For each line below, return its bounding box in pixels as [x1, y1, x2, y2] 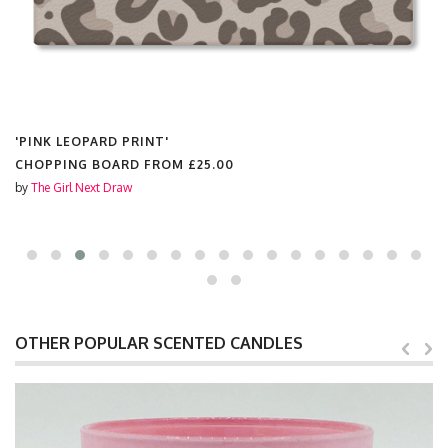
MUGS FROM [15, 157, 104, 172]
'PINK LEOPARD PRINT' [15, 134, 169, 149]
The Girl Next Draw [31, 180, 132, 195]
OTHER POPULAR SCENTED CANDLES [15, 333, 303, 353]
